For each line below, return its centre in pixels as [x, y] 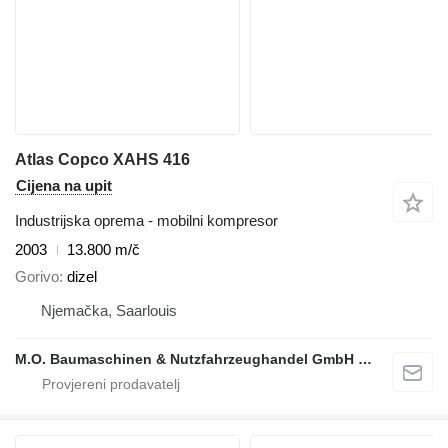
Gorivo [37, 276]
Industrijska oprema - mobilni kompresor [146, 221]
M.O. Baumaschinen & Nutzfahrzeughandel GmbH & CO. [365, 358]
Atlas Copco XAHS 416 [102, 160]
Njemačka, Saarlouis [109, 310]
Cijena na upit [64, 186]
